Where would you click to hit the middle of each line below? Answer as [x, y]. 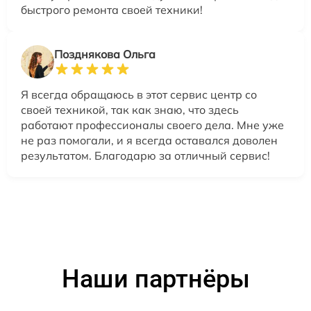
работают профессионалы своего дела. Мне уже [152, 125]
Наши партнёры [155, 279]
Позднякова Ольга [105, 54]
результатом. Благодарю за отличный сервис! [145, 156]
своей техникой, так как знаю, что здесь [130, 110]
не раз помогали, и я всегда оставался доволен [149, 141]
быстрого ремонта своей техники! [112, 10]
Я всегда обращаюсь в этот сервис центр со [139, 95]
